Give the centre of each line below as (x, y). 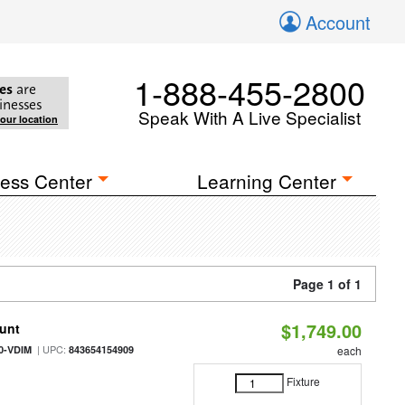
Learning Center (267, 181)
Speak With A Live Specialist (250, 117)
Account (338, 22)
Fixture (303, 381)
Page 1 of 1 (327, 284)
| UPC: (51, 349)
